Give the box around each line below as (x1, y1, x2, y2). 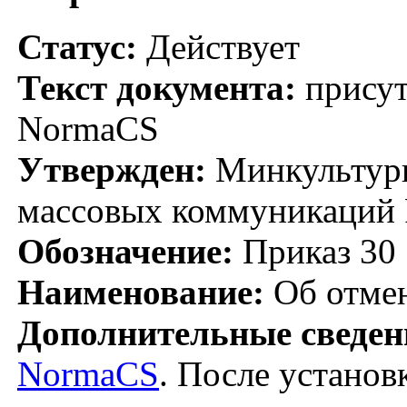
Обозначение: (17, 231, 233, 271)
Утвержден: (17, 149, 206, 189)
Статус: (17, 26, 137, 66)
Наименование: (17, 272, 264, 312)
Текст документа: (17, 67, 296, 107)
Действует (137, 26, 300, 66)
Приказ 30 (233, 231, 396, 271)
